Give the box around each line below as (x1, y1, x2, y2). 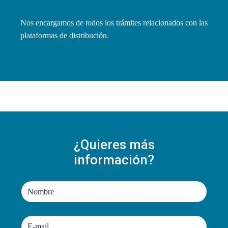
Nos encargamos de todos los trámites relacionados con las (20, 18, 208, 27)
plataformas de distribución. (20, 31, 109, 40)
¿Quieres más (73, 136, 155, 152)
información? (74, 152, 154, 167)
